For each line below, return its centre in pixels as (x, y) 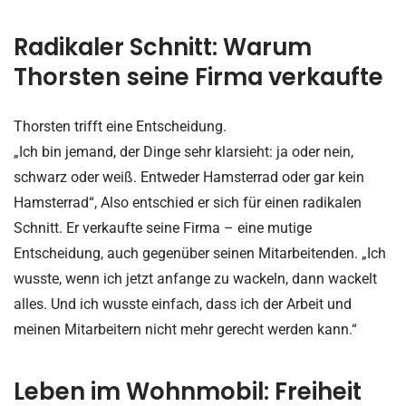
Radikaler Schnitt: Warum (163, 47)
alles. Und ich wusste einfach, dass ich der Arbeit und (183, 304)
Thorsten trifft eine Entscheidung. (120, 126)
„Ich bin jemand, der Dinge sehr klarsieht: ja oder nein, (184, 151)
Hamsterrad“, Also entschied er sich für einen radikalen (188, 202)
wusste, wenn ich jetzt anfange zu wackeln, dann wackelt (195, 278)
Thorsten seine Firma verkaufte (198, 77)
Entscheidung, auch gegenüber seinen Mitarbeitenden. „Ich (200, 253)
